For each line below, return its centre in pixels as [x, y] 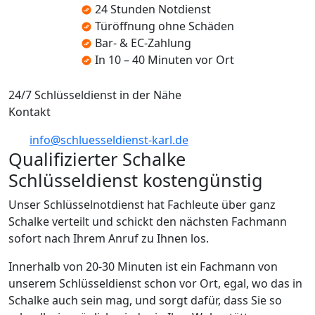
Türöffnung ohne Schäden [165, 26]
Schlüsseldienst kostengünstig [136, 180]
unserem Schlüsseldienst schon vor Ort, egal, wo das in [155, 283]
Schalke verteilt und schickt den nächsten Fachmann [148, 221]
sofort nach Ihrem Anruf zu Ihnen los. [109, 238]
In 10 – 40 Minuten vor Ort [165, 59]
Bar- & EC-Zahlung [143, 43]
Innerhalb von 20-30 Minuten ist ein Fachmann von [143, 266]
